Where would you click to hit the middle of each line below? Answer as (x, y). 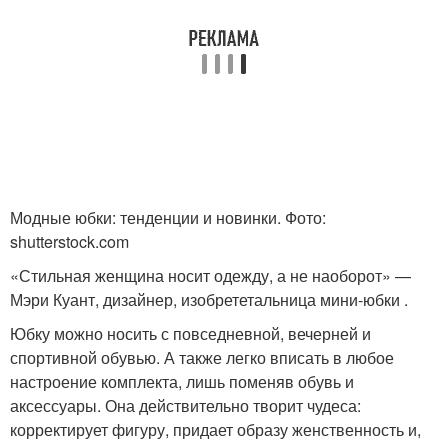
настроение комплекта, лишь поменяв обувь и (182, 381)
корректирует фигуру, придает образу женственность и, (215, 429)
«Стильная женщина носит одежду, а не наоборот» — (210, 275)
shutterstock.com (69, 241)
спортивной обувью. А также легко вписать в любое (202, 357)
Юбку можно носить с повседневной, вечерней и (190, 333)
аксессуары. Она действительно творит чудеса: (185, 405)
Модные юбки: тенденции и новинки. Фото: (168, 217)
